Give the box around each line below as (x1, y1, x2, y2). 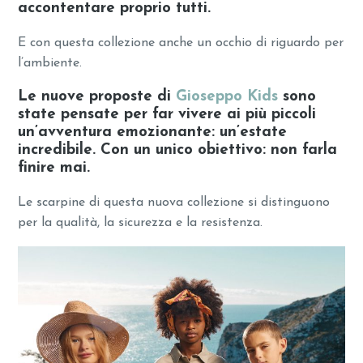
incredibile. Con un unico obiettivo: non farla (18, 143, 338, 159)
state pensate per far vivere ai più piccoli (18, 107, 317, 123)
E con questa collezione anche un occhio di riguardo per (18, 36, 344, 49)
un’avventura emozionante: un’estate (18, 125, 288, 141)
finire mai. (18, 160, 91, 177)
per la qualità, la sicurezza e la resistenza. (18, 216, 263, 230)
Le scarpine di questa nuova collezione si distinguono (18, 196, 331, 210)
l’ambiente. (18, 56, 83, 70)
